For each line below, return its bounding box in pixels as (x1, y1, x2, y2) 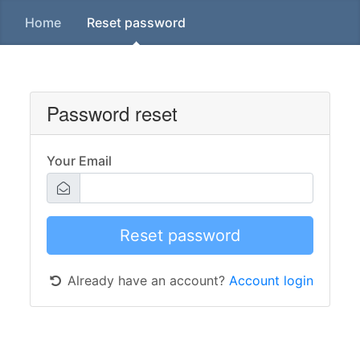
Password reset (47, 99, 178, 127)
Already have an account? (63, 272, 229, 289)
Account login (228, 272, 313, 289)
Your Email (47, 153, 112, 169)
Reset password (87, 14, 186, 31)
